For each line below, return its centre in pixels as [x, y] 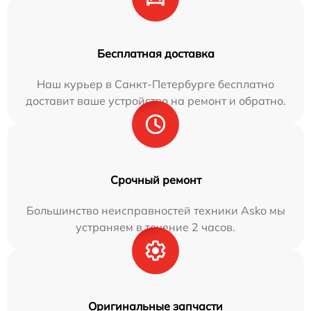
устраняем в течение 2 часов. [155, 227]
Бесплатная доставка [155, 53]
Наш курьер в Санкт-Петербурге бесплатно [155, 84]
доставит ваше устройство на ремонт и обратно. [155, 100]
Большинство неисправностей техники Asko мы [155, 210]
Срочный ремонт [155, 179]
